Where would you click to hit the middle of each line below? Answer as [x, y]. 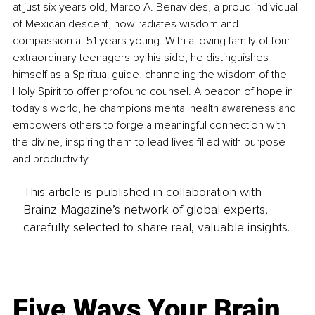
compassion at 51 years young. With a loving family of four [153, 41]
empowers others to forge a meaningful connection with [150, 126]
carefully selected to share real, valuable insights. [156, 227]
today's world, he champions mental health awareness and [156, 109]
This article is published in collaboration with [142, 192]
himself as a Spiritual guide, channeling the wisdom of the [151, 75]
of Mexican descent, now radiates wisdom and [127, 24]
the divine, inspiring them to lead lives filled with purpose [150, 142]
